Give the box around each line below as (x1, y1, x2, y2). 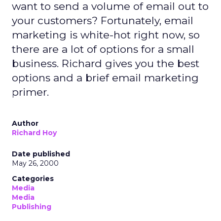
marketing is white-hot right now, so (12, 29, 200, 41)
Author (12, 119, 38, 128)
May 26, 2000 (12, 159, 59, 168)
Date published (12, 149, 70, 158)
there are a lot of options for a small (12, 43, 194, 55)
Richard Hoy (12, 128, 57, 137)
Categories (12, 174, 54, 183)
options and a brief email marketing (12, 72, 199, 84)
